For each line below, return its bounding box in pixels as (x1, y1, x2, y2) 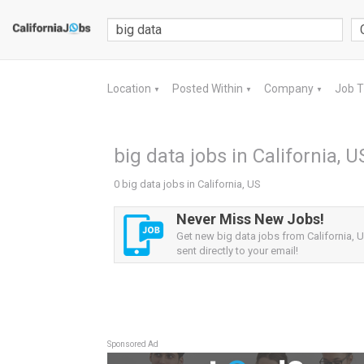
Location (107, 82, 154, 95)
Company (264, 82, 316, 95)
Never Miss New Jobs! (176, 210, 324, 227)
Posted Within (172, 82, 245, 95)
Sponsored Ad (107, 340, 158, 349)
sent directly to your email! (176, 245, 298, 257)
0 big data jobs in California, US (114, 178, 261, 190)
